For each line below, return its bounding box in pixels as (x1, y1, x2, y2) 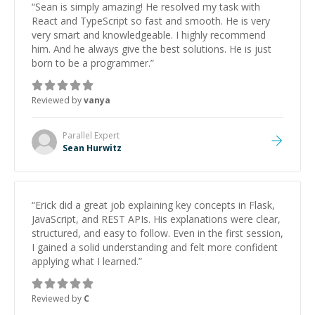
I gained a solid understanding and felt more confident (32, 240, 278, 254)
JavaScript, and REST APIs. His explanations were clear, (32, 212, 281, 226)
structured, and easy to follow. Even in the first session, (32, 226, 283, 240)
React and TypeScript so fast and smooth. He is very (32, 14, 270, 27)
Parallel (63, 129, 92, 141)
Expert (92, 129, 120, 141)
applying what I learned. (32, 255, 139, 268)
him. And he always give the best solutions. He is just (32, 42, 271, 56)
